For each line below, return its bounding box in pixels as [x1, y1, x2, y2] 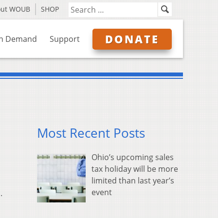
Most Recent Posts [37, 125, 145, 142]
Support [50, 34, 80, 44]
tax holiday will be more [91, 163, 178, 175]
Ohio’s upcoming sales [91, 152, 174, 163]
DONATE [105, 32, 159, 46]
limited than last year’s [91, 175, 174, 186]
